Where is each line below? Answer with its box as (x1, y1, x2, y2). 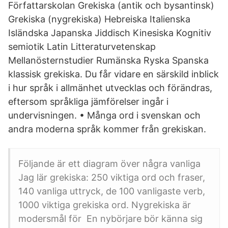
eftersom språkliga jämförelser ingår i (8, 96, 168, 107)
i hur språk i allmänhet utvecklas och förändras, (8, 82, 212, 93)
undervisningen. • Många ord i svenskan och (8, 110, 201, 121)
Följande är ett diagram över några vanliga (18, 158, 203, 169)
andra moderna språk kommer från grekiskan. (8, 124, 206, 134)
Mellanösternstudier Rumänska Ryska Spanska (8, 55, 209, 66)
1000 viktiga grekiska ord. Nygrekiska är (18, 199, 191, 210)
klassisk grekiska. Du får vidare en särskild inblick (8, 69, 219, 79)
